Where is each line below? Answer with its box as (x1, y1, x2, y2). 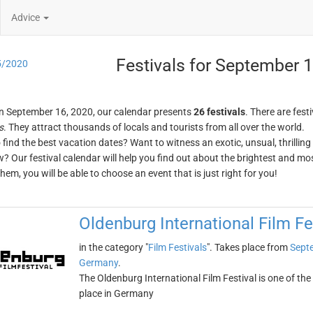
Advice (11, 12, 42, 23)
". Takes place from (206, 242, 290, 253)
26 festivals (193, 106, 245, 117)
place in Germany (78, 288, 154, 299)
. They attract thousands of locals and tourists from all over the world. (3, 122, 305, 133)
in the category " (78, 242, 148, 253)
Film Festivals (147, 242, 207, 253)
